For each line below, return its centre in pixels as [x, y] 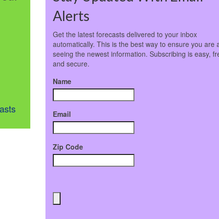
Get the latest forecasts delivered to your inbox [125, 34]
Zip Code [68, 146]
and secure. [71, 63]
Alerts [71, 16]
